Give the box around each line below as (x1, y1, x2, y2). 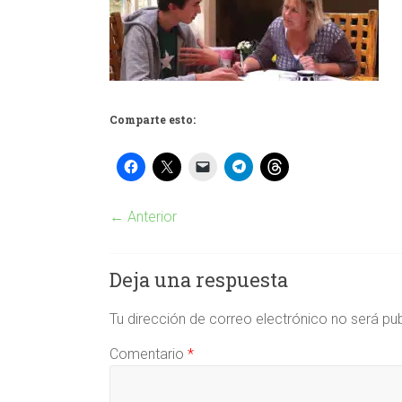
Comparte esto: (109, 112, 196, 127)
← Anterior (109, 208, 177, 225)
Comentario (109, 345, 188, 363)
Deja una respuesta (109, 267, 288, 293)
